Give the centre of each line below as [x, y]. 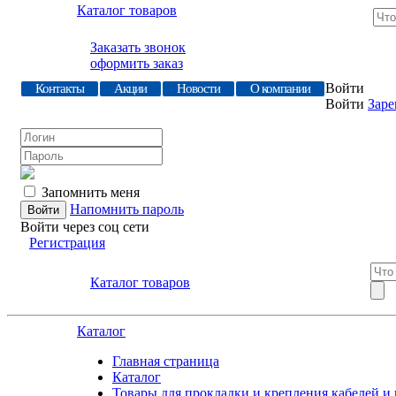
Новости [198, 88]
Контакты [60, 88]
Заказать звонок [138, 47]
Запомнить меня [91, 192]
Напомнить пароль [127, 209]
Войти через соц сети [85, 227]
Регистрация [67, 243]
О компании [280, 88]
